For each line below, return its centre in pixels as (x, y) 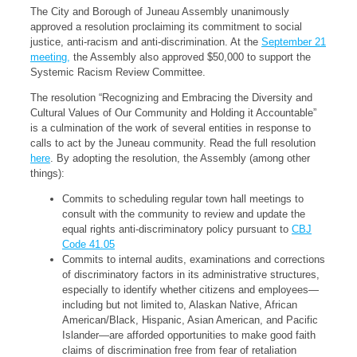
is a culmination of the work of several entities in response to (171, 128)
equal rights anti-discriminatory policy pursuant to (177, 229)
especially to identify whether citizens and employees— (190, 290)
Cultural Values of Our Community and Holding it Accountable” (173, 113)
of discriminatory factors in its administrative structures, (191, 275)
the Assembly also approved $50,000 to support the (190, 57)
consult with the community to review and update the (184, 214)
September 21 (294, 42)
